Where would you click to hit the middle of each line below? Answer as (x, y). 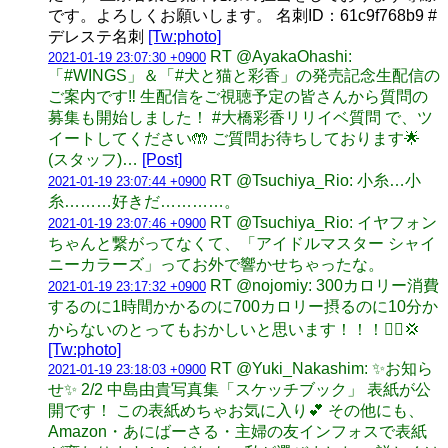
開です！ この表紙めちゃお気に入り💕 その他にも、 (236, 410)
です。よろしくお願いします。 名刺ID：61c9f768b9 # (242, 15)
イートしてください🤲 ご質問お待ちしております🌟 (234, 138)
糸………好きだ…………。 (144, 201)
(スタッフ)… (95, 159)
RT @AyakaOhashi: (281, 56)
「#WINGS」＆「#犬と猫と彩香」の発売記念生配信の (244, 75)
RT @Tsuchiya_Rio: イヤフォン (323, 222)
